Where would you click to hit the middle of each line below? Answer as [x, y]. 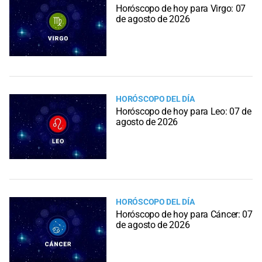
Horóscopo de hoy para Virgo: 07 [181, 8]
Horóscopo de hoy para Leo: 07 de [184, 111]
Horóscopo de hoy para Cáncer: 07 [184, 214]
